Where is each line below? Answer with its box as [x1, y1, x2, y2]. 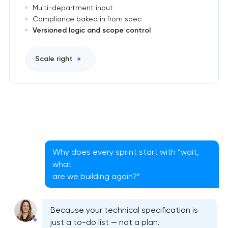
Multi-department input [32, 3, 113, 12]
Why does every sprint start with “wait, [52, 147, 199, 157]
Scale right [35, 54, 73, 64]
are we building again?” [52, 171, 140, 181]
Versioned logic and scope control [32, 25, 151, 35]
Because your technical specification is [50, 205, 198, 215]
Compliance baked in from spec [32, 14, 141, 23]
